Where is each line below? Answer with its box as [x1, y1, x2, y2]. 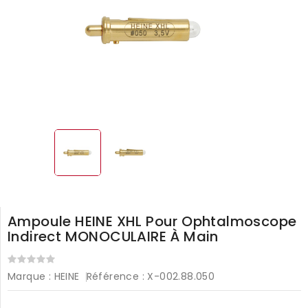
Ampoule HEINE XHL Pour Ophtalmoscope [8, 211, 297, 231]
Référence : [86, 269, 145, 283]
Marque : [8, 269, 52, 283]
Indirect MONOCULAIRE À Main [8, 226, 219, 246]
